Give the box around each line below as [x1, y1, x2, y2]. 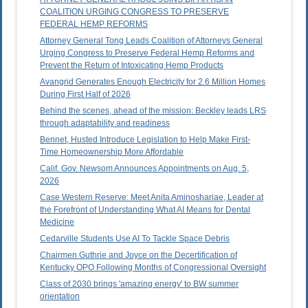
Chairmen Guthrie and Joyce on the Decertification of [40, 250, 237, 261]
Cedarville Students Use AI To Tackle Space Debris [40, 234, 230, 244]
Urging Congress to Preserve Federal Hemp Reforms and [40, 48, 254, 58]
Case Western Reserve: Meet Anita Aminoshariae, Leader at [40, 192, 263, 203]
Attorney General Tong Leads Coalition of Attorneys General [40, 36, 263, 46]
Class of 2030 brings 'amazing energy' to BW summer [40, 279, 239, 289]
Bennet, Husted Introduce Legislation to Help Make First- [40, 135, 250, 145]
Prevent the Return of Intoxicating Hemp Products [40, 60, 223, 71]
